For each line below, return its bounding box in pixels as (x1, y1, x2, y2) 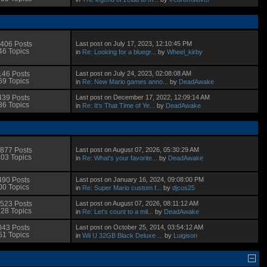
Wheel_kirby (167, 48, 203, 55)
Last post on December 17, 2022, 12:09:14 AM (76, 93, 210, 101)
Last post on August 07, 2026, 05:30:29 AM (76, 145, 200, 153)
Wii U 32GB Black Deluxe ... (82, 231, 163, 239)
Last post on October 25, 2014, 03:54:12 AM (76, 223, 204, 231)
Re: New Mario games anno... (82, 77, 169, 85)
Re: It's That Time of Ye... (82, 101, 156, 109)
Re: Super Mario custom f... (82, 184, 162, 191)
